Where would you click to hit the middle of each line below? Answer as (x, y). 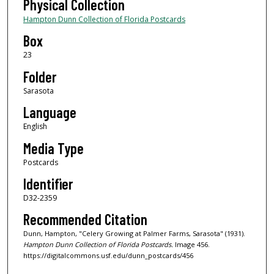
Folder (39, 76)
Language (50, 113)
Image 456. (191, 245)
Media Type (53, 148)
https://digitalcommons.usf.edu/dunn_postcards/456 (108, 256)
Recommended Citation (85, 220)
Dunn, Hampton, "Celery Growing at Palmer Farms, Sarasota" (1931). (134, 234)
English (35, 127)
